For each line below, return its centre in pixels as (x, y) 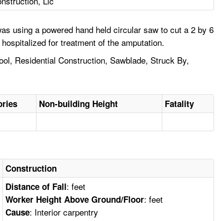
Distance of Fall (36, 187)
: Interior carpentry (64, 212)
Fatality (180, 104)
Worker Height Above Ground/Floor (75, 200)
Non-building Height (79, 104)
